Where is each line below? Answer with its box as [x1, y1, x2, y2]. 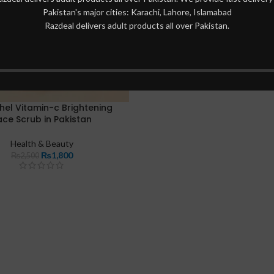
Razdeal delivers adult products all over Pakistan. [45, 20, 229, 31]
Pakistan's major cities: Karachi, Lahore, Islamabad [42, 7, 232, 17]
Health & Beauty [10, 138, 73, 149]
